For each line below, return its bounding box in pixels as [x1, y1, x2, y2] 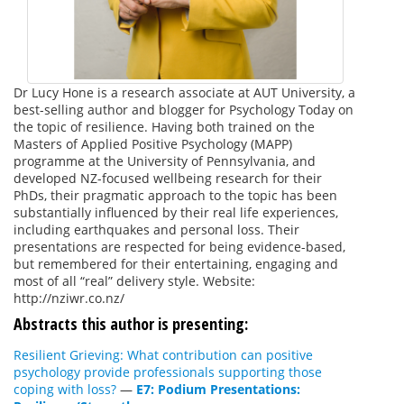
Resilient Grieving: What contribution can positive [14, 345, 313, 363]
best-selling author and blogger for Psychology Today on [14, 100, 353, 118]
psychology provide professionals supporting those [14, 363, 322, 381]
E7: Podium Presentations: [136, 380, 300, 398]
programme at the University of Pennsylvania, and [14, 151, 316, 170]
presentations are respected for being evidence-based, [14, 237, 345, 255]
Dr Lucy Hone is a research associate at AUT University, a [14, 83, 355, 101]
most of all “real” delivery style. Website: [14, 271, 255, 289]
